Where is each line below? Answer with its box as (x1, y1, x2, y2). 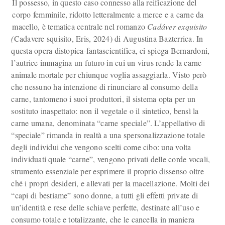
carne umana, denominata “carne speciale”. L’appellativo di (11, 118, 205, 128)
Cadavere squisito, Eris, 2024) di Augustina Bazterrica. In (14, 33, 203, 44)
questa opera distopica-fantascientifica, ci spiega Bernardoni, (11, 45, 210, 56)
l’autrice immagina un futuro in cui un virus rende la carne (11, 57, 202, 68)
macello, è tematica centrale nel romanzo (12, 21, 148, 32)
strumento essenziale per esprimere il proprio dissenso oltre (11, 166, 204, 176)
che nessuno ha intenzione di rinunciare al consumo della (11, 81, 198, 92)
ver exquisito (165, 21, 207, 32)
